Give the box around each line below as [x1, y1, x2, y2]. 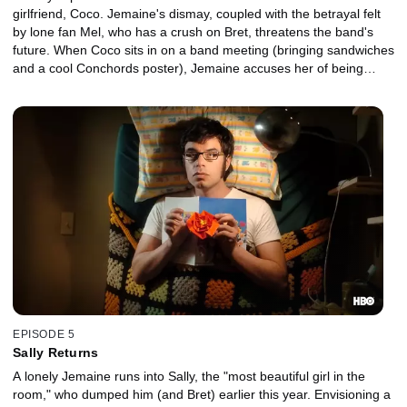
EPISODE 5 [13, 328, 75, 342]
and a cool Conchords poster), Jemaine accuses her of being [13, 60, 363, 75]
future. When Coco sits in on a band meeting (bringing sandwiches [13, 42, 394, 57]
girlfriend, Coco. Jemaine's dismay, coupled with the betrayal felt [13, 5, 381, 21]
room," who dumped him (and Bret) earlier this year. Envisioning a [13, 387, 391, 402]
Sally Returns [13, 345, 99, 361]
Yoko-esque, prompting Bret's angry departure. [13, 78, 283, 94]
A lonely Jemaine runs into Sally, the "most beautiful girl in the [13, 369, 365, 384]
